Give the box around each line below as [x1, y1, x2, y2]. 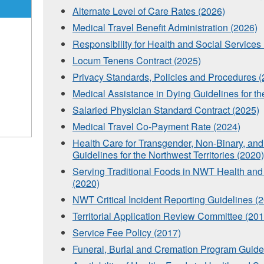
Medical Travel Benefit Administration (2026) [72, 21, 258, 35]
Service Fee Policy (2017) [72, 226, 181, 240]
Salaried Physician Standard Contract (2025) [72, 103, 259, 117]
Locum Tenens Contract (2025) [72, 54, 201, 68]
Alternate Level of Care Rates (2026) [72, 4, 225, 18]
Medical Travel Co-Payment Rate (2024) [72, 120, 240, 134]
